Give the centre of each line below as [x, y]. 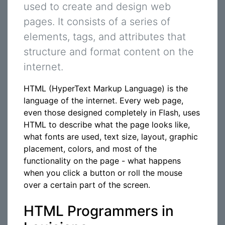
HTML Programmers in [99, 211]
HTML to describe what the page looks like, [107, 125]
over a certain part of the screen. [87, 185]
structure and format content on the [109, 52]
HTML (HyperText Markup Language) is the [106, 88]
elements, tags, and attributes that [105, 37]
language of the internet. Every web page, [103, 100]
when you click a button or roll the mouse [103, 173]
